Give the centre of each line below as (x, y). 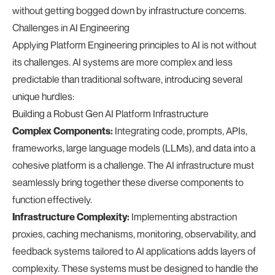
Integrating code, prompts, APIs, (180, 131)
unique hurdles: (43, 96)
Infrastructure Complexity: (71, 217)
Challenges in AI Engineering (71, 28)
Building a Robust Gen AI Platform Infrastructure (110, 114)
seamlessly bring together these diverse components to (128, 182)
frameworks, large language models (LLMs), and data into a (134, 148)
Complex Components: (63, 131)
